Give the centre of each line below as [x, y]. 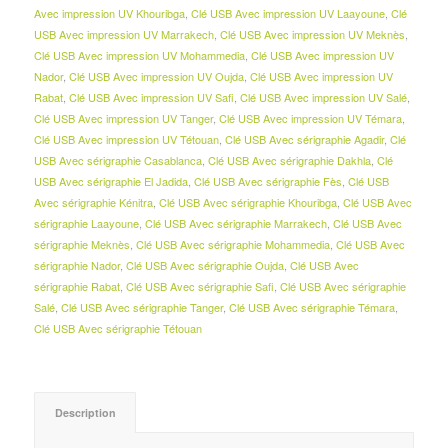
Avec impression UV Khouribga [109, 13]
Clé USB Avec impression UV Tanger [123, 118]
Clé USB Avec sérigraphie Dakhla [289, 160]
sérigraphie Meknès [81, 244]
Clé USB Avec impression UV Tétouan [126, 139]
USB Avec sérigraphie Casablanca [117, 160]
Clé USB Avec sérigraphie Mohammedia [232, 244]
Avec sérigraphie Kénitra [93, 202]
